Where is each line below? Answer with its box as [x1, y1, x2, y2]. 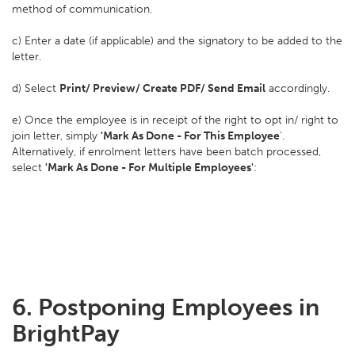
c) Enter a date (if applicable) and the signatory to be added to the [12, 34, 342, 48]
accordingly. [265, 82, 330, 95]
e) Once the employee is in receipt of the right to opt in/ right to [12, 113, 338, 127]
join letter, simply [12, 129, 101, 143]
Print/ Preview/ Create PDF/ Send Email [59, 82, 265, 95]
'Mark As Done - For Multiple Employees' [45, 161, 254, 174]
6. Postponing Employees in [12, 293, 319, 322]
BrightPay [12, 319, 120, 348]
